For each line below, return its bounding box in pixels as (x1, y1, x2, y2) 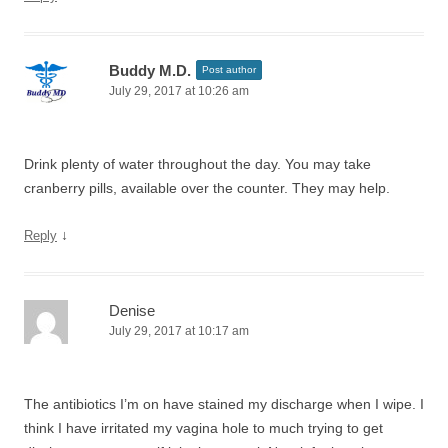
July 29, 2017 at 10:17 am (109, 324, 249, 338)
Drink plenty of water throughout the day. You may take (24, 156, 371, 172)
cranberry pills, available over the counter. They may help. (24, 180, 390, 196)
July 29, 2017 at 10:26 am (109, 84, 249, 98)
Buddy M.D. (109, 62, 191, 79)
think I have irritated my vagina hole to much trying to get (24, 420, 383, 436)
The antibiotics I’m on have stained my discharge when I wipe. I (24, 396, 424, 412)
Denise (109, 302, 155, 319)
